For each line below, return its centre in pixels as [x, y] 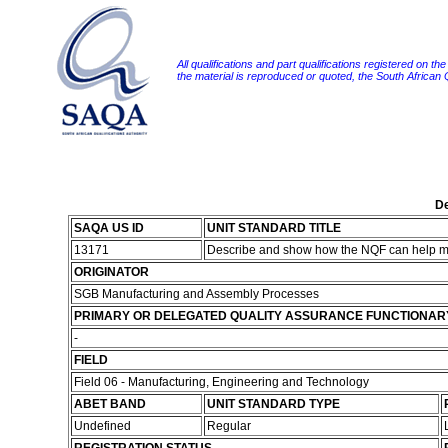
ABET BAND [109, 404]
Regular [230, 426]
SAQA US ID [108, 228]
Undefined [103, 426]
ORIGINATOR [111, 272]
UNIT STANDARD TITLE [273, 228]
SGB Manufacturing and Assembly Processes [197, 294]
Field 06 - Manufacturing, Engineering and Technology [221, 382]
